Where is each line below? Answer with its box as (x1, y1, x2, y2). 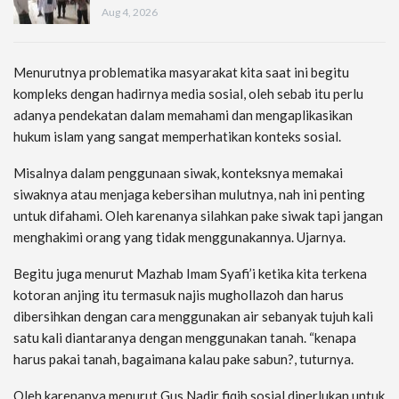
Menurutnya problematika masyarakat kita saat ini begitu (13, 64, 349, 81)
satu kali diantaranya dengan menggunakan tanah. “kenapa (13, 330, 356, 346)
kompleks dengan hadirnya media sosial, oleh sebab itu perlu (13, 85, 363, 102)
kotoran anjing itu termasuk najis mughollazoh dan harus (13, 287, 344, 304)
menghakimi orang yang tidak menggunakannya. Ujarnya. (13, 229, 346, 246)
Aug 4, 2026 (102, 4, 158, 19)
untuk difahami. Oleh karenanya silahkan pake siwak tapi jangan (13, 208, 383, 224)
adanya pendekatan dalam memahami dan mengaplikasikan (13, 107, 353, 124)
